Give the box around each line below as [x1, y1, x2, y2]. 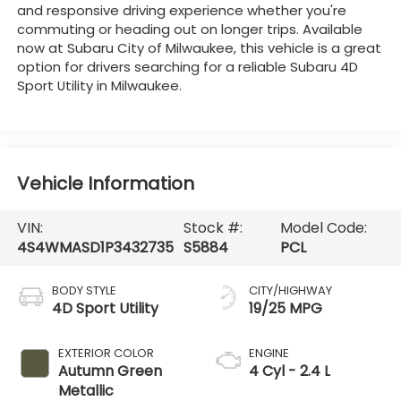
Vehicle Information [16, 171, 194, 197]
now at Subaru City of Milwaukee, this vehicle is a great [16, 38, 381, 58]
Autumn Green [57, 360, 162, 381]
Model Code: [279, 218, 367, 239]
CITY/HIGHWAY [249, 281, 332, 299]
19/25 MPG [249, 297, 322, 319]
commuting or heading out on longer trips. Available [16, 20, 363, 39]
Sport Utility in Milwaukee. [16, 76, 182, 96]
